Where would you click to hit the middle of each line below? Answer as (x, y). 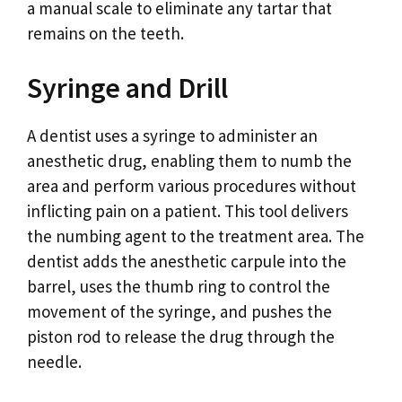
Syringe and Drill (127, 88)
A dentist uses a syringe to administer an (172, 135)
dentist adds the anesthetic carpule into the (187, 261)
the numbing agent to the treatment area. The (196, 236)
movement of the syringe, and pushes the (179, 311)
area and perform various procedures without (192, 186)
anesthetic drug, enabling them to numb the (189, 161)
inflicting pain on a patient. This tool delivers (188, 211)
